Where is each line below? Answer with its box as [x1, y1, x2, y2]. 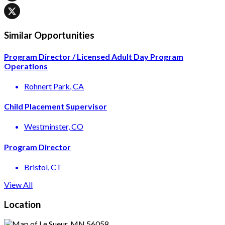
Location [4, 198, 41, 210]
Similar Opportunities [4, 30, 94, 41]
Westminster [24, 122, 68, 132]
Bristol [24, 162, 48, 172]
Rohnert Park [24, 81, 70, 91]
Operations [4, 61, 48, 71]
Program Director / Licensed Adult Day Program [4, 51, 183, 61]
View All [4, 179, 33, 189]
